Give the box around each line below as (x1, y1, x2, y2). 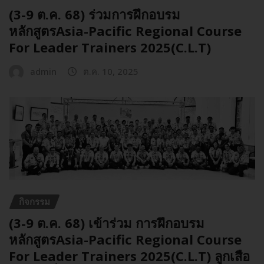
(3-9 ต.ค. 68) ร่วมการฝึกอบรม (9, 5, 180, 23)
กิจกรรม (19, 195, 50, 207)
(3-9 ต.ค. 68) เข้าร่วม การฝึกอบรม (9, 214, 204, 232)
